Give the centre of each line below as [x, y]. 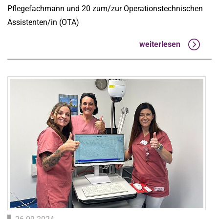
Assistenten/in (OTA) [43, 22]
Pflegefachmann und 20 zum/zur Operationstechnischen [105, 9]
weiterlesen [160, 44]
